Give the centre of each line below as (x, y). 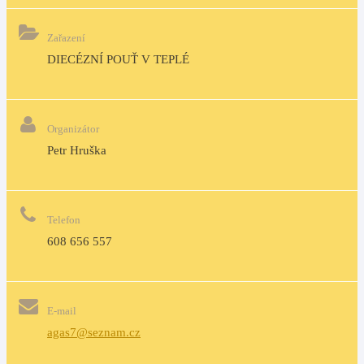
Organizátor (73, 129)
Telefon (64, 220)
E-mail (62, 311)
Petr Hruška (77, 150)
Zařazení (66, 38)
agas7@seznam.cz (94, 332)
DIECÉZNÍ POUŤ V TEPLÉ (118, 59)
